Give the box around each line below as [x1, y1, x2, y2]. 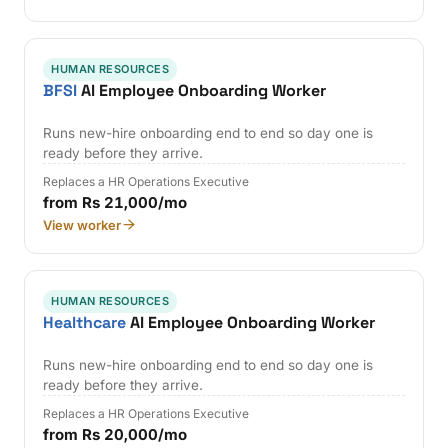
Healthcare [43, 311, 127, 333]
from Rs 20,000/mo [43, 424, 188, 444]
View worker [43, 216, 122, 233]
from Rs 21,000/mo [43, 192, 188, 212]
